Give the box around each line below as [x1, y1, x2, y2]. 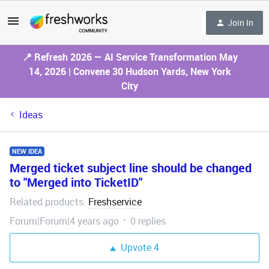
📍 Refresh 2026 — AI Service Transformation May [22, 50, 238, 64]
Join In [228, 16, 253, 28]
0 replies [130, 214, 166, 228]
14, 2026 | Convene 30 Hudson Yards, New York [28, 65, 231, 78]
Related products [10, 195, 83, 208]
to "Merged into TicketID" [10, 174, 142, 190]
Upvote [121, 241, 151, 254]
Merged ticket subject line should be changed [10, 160, 252, 176]
